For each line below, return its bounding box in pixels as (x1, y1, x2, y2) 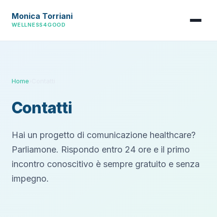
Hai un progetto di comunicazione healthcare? (12, 130, 196, 140)
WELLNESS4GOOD (12, 21, 66, 28)
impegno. (12, 173, 49, 184)
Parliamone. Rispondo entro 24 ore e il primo (12, 144, 190, 155)
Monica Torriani (12, 11, 73, 21)
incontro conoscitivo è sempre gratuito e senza (12, 159, 200, 169)
